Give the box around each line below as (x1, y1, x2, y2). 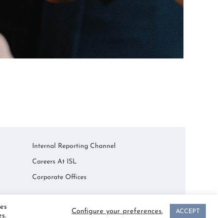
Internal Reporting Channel (32, 143, 116, 150)
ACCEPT (176, 208, 200, 215)
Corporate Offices (32, 174, 87, 182)
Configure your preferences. (72, 207, 163, 215)
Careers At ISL (32, 158, 77, 166)
